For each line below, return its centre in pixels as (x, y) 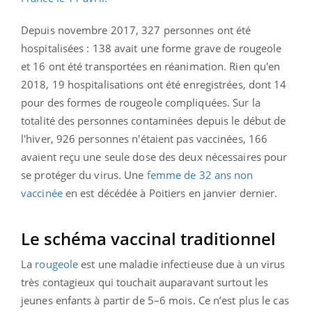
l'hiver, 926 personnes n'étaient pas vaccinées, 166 (145, 139)
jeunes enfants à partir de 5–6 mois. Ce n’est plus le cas (155, 301)
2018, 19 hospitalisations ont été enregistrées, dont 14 (154, 85)
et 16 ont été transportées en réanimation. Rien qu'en (151, 67)
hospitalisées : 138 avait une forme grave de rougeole (151, 48)
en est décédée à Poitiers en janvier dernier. (171, 193)
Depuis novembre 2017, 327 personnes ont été (136, 30)
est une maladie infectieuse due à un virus (182, 264)
